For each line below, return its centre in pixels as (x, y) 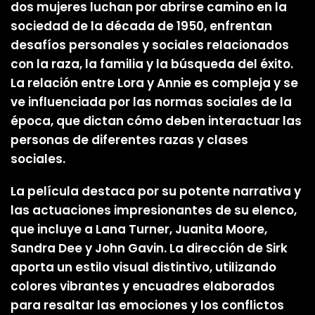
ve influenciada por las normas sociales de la (151, 102)
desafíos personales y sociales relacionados (150, 45)
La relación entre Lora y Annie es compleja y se (154, 83)
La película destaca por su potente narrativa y (156, 191)
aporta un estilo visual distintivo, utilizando (143, 267)
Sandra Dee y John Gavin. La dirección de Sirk (149, 248)
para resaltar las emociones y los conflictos (147, 305)
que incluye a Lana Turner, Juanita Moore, (139, 229)
